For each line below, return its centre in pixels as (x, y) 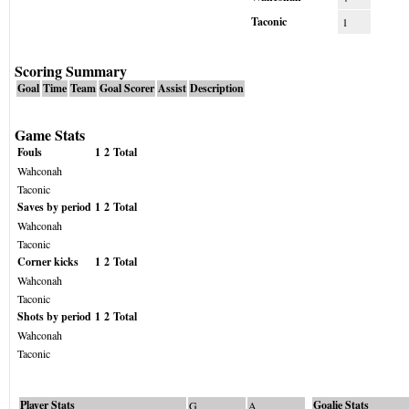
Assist (172, 88)
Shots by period (54, 316)
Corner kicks (48, 262)
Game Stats (50, 135)
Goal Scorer (127, 88)
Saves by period (54, 207)
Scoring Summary (71, 71)
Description (217, 88)
